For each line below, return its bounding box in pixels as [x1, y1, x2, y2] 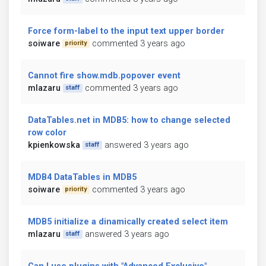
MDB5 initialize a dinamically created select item [28, 216, 228, 227]
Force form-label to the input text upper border [28, 26, 224, 36]
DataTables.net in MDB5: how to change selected [28, 115, 230, 125]
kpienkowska [28, 140, 80, 150]
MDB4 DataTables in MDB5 [28, 172, 137, 182]
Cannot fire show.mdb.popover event [28, 70, 180, 81]
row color [28, 127, 66, 138]
